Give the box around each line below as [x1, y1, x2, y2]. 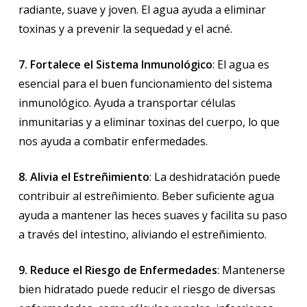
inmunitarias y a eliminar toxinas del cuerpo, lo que [18, 114, 280, 130]
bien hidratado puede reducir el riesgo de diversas [18, 282, 275, 297]
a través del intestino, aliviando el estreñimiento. [18, 227, 267, 243]
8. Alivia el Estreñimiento [18, 169, 149, 185]
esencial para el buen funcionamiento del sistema [18, 76, 272, 92]
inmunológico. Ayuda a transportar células [18, 95, 236, 111]
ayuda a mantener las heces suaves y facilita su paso [18, 208, 287, 223]
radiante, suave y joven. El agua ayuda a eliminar [18, 2, 266, 18]
